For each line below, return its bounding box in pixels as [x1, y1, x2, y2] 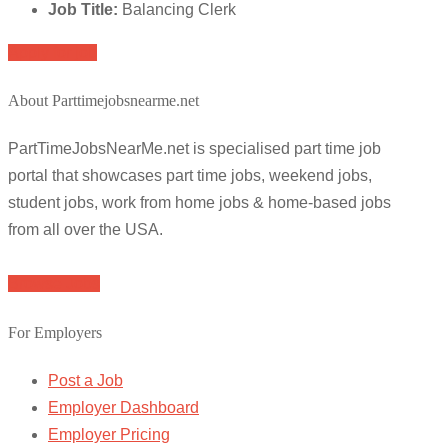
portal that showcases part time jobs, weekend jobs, [8, 167, 372, 185]
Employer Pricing [48, 425, 170, 443]
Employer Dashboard [48, 398, 199, 416]
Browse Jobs [8, 275, 100, 293]
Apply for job [8, 43, 97, 61]
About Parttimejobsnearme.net [8, 92, 199, 110]
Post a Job [48, 371, 123, 389]
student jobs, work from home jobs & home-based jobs [8, 194, 391, 212]
